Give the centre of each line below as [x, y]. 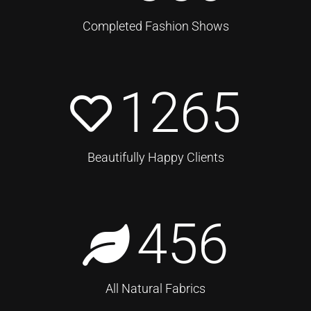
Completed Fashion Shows [155, 26]
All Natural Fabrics [155, 288]
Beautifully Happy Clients [155, 157]
